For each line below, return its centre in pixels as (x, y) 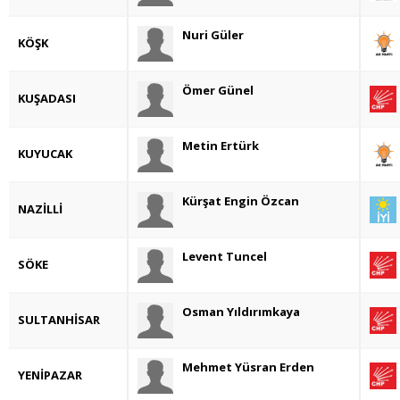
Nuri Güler (213, 35)
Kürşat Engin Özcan (241, 201)
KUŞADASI (47, 99)
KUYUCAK (45, 154)
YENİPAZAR (50, 375)
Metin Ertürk (221, 146)
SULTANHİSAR (59, 320)
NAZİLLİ (40, 209)
